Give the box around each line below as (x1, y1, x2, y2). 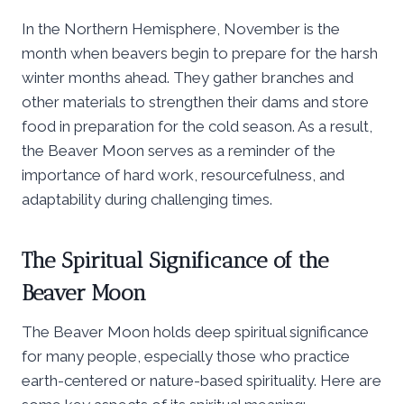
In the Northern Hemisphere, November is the (22, 19, 340, 38)
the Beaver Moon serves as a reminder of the (22, 141, 335, 160)
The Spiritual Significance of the (22, 246, 328, 273)
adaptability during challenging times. (22, 189, 272, 208)
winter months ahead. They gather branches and (22, 68, 353, 87)
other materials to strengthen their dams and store (22, 92, 369, 111)
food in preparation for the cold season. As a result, (22, 116, 372, 135)
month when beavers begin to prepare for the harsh (22, 43, 378, 62)
